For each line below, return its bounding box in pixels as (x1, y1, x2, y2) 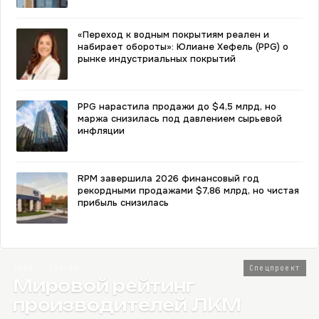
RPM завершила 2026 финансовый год (78, 172, 259, 184)
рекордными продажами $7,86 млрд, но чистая (78, 184, 299, 197)
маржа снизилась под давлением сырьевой (78, 113, 282, 125)
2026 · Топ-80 (13, 263, 80, 273)
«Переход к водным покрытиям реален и (78, 28, 269, 41)
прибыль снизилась (78, 197, 169, 209)
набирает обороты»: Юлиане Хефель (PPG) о (78, 41, 288, 53)
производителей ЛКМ (13, 295, 241, 315)
